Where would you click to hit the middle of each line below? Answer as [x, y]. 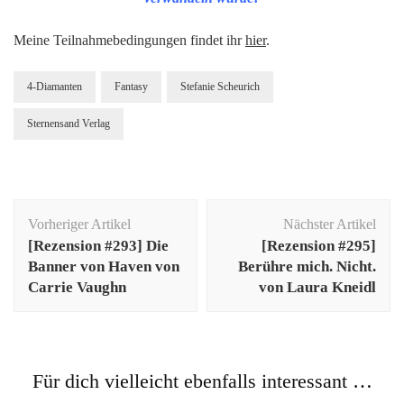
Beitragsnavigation [100, 210]
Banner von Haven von [104, 266]
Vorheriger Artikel [79, 224]
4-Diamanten [55, 86]
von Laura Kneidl [317, 287]
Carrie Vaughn [77, 287]
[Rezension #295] [319, 245]
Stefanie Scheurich [220, 86]
